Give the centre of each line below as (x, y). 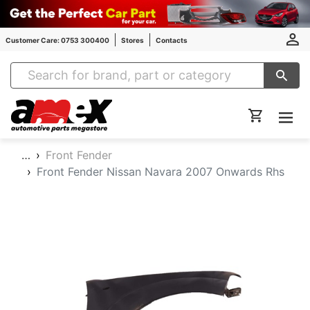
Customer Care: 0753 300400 (57, 40)
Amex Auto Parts (152, 107)
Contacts (172, 40)
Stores (133, 40)
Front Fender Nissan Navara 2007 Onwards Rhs (161, 172)
